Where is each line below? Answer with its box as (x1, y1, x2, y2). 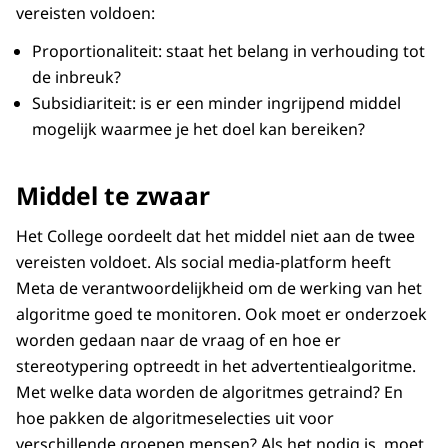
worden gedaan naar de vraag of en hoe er (16, 329, 341, 352)
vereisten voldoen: (16, 2, 155, 25)
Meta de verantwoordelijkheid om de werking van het (16, 277, 422, 300)
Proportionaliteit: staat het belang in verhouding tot (32, 40, 425, 63)
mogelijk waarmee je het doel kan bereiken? (32, 118, 365, 141)
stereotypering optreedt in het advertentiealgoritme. (16, 355, 416, 378)
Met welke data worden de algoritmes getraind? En (16, 381, 403, 404)
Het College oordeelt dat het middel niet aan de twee (16, 225, 415, 248)
